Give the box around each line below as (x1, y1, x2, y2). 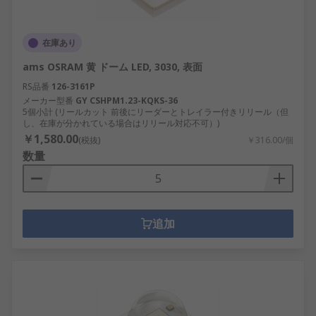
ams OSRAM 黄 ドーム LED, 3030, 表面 (23, 60, 202, 73)
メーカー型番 (23, 95, 73, 107)
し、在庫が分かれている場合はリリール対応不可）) (23, 117, 219, 129)
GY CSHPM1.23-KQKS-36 (75, 95, 178, 107)
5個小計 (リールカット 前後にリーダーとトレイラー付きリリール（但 (23, 106, 288, 118)
